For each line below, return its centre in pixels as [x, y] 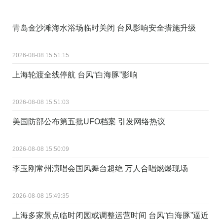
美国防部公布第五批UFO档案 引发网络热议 [89, 121]
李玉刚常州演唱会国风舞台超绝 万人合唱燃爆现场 [100, 168]
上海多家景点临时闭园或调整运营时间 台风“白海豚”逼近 [110, 215]
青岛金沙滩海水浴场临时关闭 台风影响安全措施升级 [104, 28]
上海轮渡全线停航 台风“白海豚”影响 [75, 74]
